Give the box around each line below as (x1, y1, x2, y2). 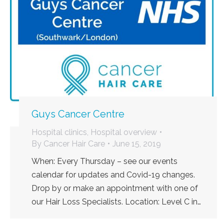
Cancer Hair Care (43, 138, 105, 148)
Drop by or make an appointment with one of (31, 183, 198, 193)
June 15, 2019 (112, 138, 161, 148)
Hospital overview (90, 127, 157, 137)
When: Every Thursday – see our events (31, 156, 177, 166)
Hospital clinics (31, 127, 87, 137)
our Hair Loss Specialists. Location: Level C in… (31, 196, 201, 206)
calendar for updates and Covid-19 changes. (31, 169, 195, 179)
